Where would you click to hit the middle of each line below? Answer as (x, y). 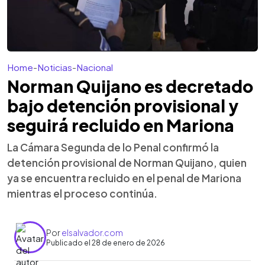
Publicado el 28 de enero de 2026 (106, 243)
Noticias (55, 67)
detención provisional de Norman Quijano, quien (127, 163)
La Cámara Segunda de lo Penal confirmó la (113, 147)
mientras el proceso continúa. (82, 193)
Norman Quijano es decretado (130, 86)
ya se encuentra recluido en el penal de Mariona (124, 178)
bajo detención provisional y (123, 106)
